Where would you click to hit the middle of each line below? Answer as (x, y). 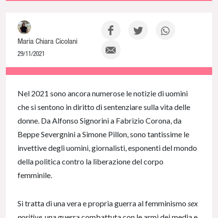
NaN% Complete (23, 74)
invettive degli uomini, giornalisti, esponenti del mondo (107, 147)
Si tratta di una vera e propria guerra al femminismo (103, 203)
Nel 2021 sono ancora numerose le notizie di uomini (103, 93)
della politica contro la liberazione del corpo (91, 161)
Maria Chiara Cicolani (47, 41)
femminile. (36, 175)
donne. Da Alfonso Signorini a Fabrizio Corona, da (100, 120)
